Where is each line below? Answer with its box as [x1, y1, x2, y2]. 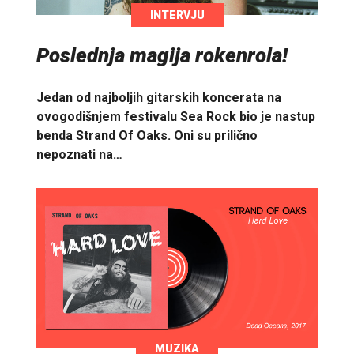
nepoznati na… [36, 146, 122, 162]
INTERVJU [149, 8, 205, 21]
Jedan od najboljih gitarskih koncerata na [36, 89, 281, 105]
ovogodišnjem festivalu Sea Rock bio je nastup [36, 108, 315, 124]
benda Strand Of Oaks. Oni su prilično [36, 127, 258, 143]
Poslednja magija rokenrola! [36, 43, 288, 67]
